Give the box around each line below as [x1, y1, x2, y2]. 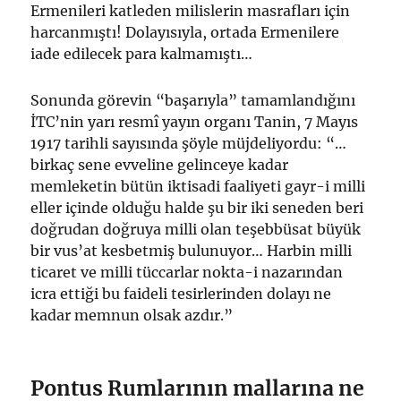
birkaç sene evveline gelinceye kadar [30, 156, 289, 175]
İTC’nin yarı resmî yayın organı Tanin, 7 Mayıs [30, 113, 359, 132]
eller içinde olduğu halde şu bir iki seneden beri [30, 199, 364, 218]
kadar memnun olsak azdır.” [30, 306, 234, 325]
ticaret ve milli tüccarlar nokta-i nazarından [30, 263, 344, 282]
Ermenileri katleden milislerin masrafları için [30, 2, 351, 21]
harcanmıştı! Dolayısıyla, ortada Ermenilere [30, 23, 340, 42]
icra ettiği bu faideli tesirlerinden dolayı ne [30, 285, 332, 303]
